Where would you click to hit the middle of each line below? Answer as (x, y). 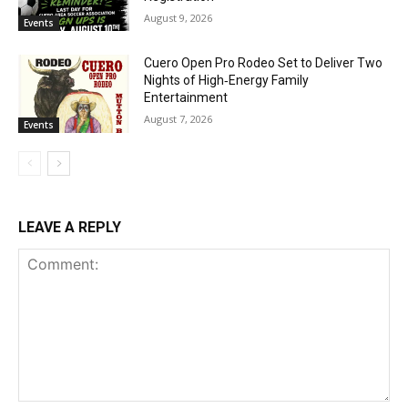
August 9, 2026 (178, 17)
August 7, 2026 (178, 119)
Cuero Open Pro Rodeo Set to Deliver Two (264, 63)
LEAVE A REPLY (70, 228)
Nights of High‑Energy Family (227, 81)
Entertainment (186, 98)
